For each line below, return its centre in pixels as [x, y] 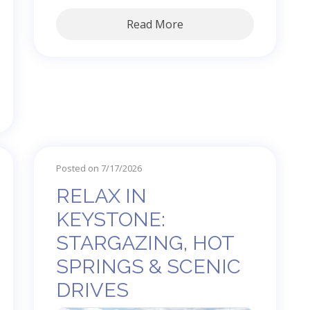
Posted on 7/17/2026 [99, 168]
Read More [155, 24]
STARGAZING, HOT [145, 243]
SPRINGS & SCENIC [148, 266]
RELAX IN [101, 195]
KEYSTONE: [111, 219]
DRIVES [92, 290]
